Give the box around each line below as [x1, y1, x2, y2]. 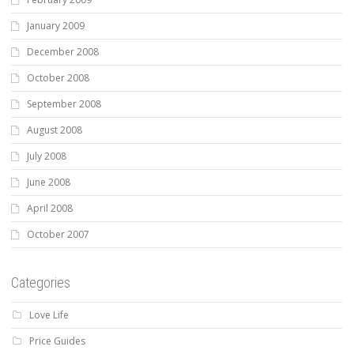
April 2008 [27, 201, 73, 215]
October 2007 [27, 227, 89, 241]
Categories [11, 273, 70, 291]
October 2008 [27, 70, 89, 85]
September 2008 [27, 96, 101, 111]
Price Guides [29, 333, 85, 348]
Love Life [29, 307, 69, 322]
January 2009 [27, 18, 85, 32]
